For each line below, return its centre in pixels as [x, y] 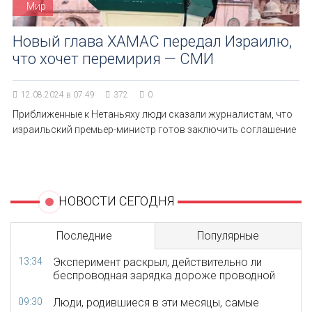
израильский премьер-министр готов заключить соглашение [154, 130]
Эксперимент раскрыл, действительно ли [157, 262]
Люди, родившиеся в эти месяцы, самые [156, 303]
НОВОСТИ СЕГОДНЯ [116, 201]
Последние [84, 236]
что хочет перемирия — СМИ [113, 59]
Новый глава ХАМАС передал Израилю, [152, 41]
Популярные [228, 236]
